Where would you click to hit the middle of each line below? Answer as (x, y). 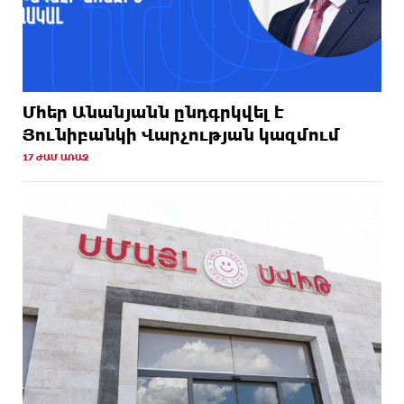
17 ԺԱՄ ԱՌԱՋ (55, 156)
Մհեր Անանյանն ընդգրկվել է (153, 111)
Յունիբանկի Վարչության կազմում (181, 134)
